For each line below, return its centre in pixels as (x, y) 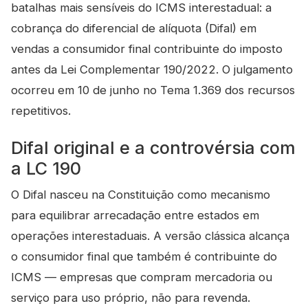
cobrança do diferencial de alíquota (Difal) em (134, 28)
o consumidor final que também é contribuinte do (144, 256)
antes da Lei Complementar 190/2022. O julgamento (152, 69)
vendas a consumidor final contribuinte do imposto (147, 49)
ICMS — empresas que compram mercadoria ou (142, 277)
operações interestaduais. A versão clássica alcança (150, 236)
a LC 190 (46, 168)
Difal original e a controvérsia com (153, 148)
